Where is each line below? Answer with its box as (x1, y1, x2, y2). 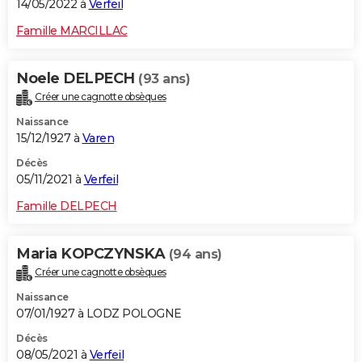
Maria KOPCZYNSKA (16, 244, 169, 263)
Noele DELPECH (16, 69, 138, 88)
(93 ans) (138, 71, 190, 87)
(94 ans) (168, 246, 222, 262)
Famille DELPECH (16, 198, 117, 213)
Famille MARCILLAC (16, 23, 128, 39)
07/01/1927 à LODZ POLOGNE (16, 305, 182, 321)
